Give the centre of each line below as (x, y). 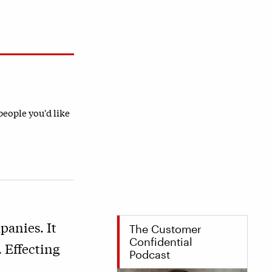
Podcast (150, 254)
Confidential (161, 241)
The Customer (165, 229)
